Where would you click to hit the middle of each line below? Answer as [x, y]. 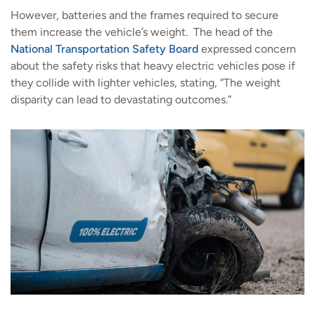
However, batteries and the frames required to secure [144, 15]
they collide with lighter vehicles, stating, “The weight [146, 83]
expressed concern [247, 49]
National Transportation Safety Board [104, 49]
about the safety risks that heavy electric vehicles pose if [153, 66]
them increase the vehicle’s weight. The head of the [142, 32]
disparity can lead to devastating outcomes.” [121, 99]
